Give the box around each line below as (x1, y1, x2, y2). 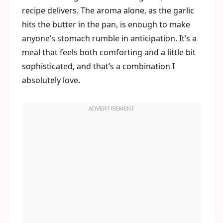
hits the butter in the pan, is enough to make (22, 19, 190, 30)
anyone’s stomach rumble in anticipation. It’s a (22, 33, 197, 44)
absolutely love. (22, 75, 80, 86)
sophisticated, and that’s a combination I (22, 61, 175, 72)
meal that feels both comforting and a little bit (22, 47, 196, 58)
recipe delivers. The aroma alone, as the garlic (22, 5, 194, 16)
